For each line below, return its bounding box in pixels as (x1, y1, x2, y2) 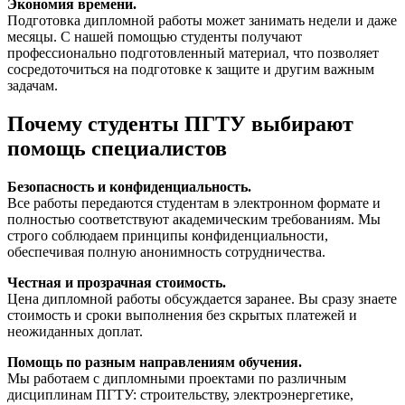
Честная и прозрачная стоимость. (7, 274, 226, 290)
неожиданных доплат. (7, 323, 143, 339)
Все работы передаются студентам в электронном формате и (7, 194, 381, 211)
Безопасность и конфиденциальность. (7, 178, 251, 194)
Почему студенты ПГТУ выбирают (7, 111, 353, 136)
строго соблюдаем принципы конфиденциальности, (7, 227, 328, 243)
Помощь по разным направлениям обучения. (7, 353, 302, 370)
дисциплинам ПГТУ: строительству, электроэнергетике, (7, 386, 353, 402)
